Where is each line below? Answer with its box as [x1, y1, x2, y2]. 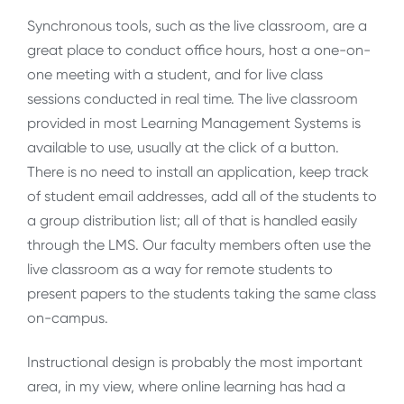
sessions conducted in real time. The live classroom [27, 89, 358, 107]
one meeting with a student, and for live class [27, 65, 323, 83]
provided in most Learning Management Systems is [27, 114, 361, 132]
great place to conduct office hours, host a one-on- [27, 41, 371, 59]
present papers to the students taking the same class [27, 284, 376, 302]
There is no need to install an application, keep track [27, 162, 369, 180]
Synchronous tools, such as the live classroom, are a [27, 16, 367, 34]
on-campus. [27, 308, 108, 326]
